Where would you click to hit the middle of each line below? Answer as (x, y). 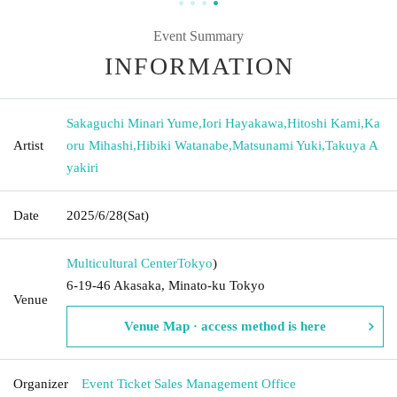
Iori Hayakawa (243, 123)
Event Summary (198, 35)
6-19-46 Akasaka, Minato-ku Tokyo (166, 285)
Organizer (41, 383)
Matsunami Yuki (277, 145)
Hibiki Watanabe (183, 145)
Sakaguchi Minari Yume (132, 123)
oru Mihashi (100, 145)
